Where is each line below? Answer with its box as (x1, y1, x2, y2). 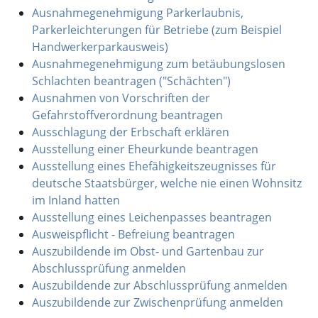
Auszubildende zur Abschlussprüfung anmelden (31, 277, 287, 293)
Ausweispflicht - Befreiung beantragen (31, 226, 235, 242)
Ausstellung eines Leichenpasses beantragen (31, 209, 272, 225)
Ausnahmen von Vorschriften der (31, 89, 210, 106)
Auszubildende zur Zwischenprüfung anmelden (31, 294, 283, 310)
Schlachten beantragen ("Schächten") (31, 72, 231, 89)
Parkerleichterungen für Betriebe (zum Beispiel (31, 21, 282, 38)
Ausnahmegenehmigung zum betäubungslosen (31, 55, 285, 72)
